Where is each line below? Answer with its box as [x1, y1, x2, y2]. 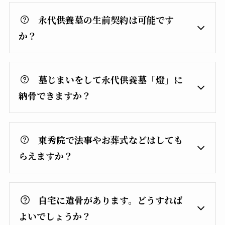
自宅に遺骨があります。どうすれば [38, 193, 183, 206]
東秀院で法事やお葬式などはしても [38, 133, 183, 147]
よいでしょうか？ [18, 209, 91, 222]
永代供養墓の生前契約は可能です [38, 13, 174, 26]
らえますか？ [18, 149, 73, 163]
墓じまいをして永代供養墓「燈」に [38, 73, 183, 86]
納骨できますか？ [18, 89, 91, 102]
